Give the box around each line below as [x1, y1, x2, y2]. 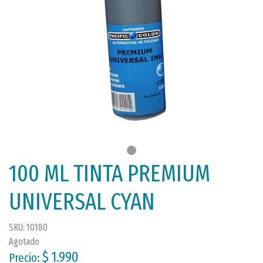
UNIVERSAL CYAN [9, 188, 155, 216]
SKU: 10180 [9, 222, 48, 233]
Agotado [9, 236, 39, 247]
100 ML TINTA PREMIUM [9, 160, 210, 188]
